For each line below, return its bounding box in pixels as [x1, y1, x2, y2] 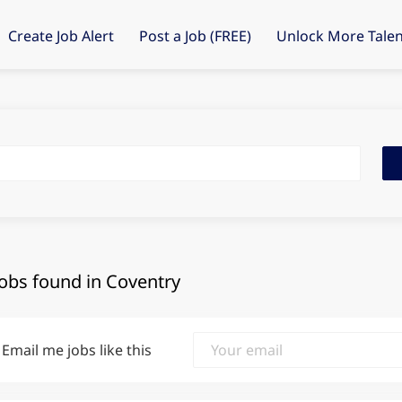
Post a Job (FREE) [139, 26, 252, 46]
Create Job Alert [8, 26, 115, 46]
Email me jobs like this [2, 340, 153, 360]
